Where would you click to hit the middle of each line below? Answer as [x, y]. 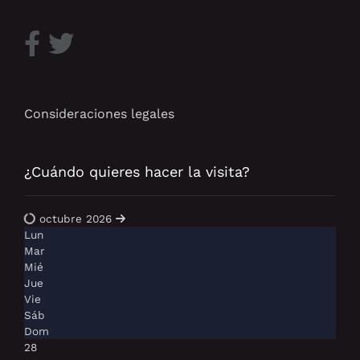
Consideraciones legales [99, 113]
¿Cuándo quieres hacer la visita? [137, 171]
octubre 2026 [78, 218]
